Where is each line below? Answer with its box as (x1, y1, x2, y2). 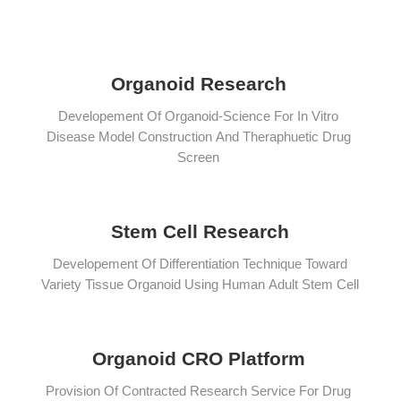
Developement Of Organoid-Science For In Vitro (58, 108, 339, 124)
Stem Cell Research (111, 221, 290, 243)
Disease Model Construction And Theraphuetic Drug (46, 129, 351, 145)
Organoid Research (110, 73, 286, 95)
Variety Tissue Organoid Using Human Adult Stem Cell (41, 277, 360, 293)
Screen (177, 149, 220, 166)
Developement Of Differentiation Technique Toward (53, 256, 348, 272)
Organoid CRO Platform (91, 348, 305, 370)
